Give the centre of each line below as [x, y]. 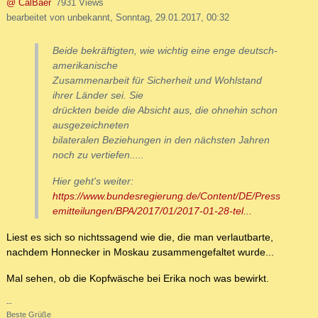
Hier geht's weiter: [93, 181]
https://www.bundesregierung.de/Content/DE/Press [166, 196]
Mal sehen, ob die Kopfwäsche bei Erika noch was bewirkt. [138, 279]
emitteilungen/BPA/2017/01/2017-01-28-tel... [152, 211]
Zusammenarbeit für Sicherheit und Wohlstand [157, 81]
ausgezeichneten [91, 125]
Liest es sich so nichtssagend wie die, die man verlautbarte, [140, 237]
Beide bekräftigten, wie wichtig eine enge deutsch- [165, 51]
